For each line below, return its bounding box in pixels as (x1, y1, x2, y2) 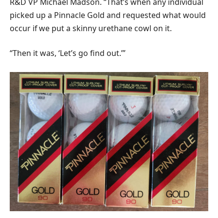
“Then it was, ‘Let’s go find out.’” (10, 48, 126, 59)
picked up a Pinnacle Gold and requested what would (10, 9, 206, 20)
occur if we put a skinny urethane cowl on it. (10, 22, 172, 34)
